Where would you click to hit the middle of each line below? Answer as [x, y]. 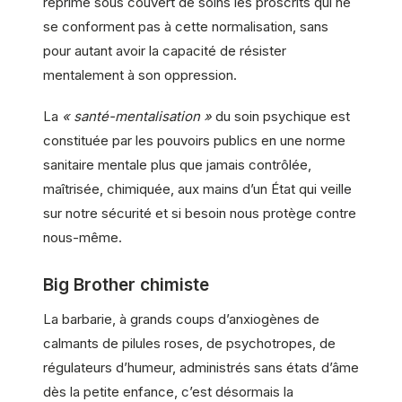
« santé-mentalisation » [137, 116]
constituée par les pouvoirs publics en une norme [194, 140]
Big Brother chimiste [126, 285]
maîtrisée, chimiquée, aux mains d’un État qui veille [197, 188]
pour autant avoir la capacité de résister [165, 50]
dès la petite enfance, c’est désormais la [168, 391]
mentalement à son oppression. [140, 74]
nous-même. [83, 237]
